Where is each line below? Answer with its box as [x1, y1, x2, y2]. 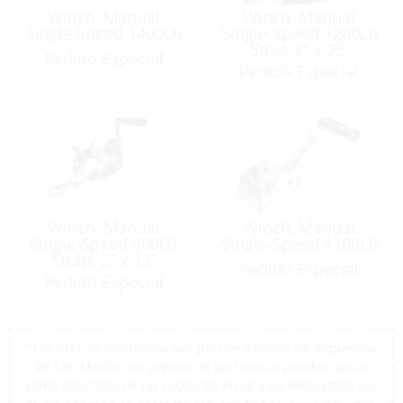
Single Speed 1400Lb [25, 22, 182, 45]
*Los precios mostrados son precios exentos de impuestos [26, 338, 377, 356]
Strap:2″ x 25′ [250, 39, 349, 61]
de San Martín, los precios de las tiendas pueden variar [34, 357, 369, 375]
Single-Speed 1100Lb [220, 232, 378, 255]
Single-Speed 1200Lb [220, 22, 378, 45]
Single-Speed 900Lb [30, 232, 178, 255]
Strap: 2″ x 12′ [52, 248, 156, 271]
